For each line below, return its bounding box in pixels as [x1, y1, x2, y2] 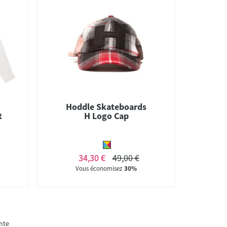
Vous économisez [75, 164, 125, 173]
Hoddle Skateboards [66, 100, 147, 112]
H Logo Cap [84, 109, 129, 122]
